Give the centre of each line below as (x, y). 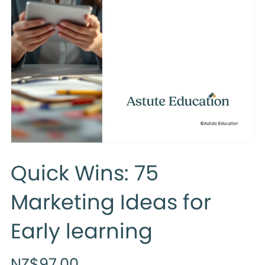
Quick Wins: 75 (84, 173)
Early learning (81, 231)
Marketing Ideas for (111, 202)
